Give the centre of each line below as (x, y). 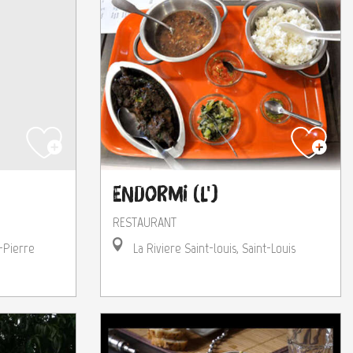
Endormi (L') (165, 194)
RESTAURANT (145, 222)
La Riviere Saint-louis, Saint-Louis (213, 248)
